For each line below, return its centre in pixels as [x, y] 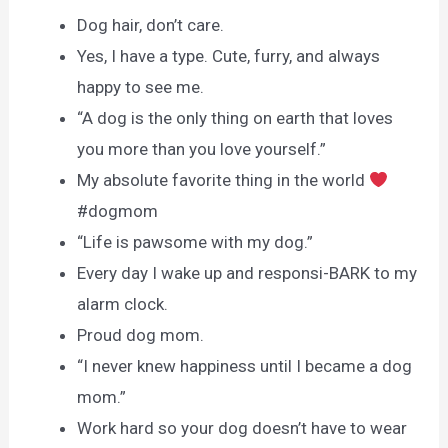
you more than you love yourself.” [202, 149]
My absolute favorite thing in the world [223, 180]
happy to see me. [141, 87]
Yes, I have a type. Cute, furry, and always [229, 56]
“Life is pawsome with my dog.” [195, 242]
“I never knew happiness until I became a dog [245, 366]
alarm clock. [123, 304]
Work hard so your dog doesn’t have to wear [242, 428]
